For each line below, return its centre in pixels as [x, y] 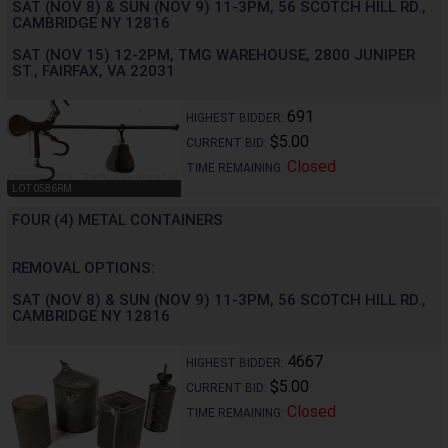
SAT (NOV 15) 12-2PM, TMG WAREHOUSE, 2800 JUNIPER [213, 55]
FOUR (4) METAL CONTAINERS [117, 220]
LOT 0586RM [42, 189]
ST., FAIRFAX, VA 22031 [93, 71]
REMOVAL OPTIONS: [83, 268]
